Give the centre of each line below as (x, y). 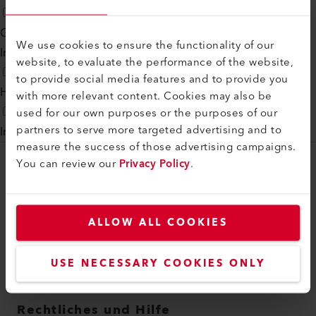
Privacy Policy (154, 163)
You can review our (68, 163)
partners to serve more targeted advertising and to (149, 129)
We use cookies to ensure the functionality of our (145, 45)
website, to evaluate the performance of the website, (155, 62)
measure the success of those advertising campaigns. (156, 146)
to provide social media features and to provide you (152, 79)
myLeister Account (64, 201)
